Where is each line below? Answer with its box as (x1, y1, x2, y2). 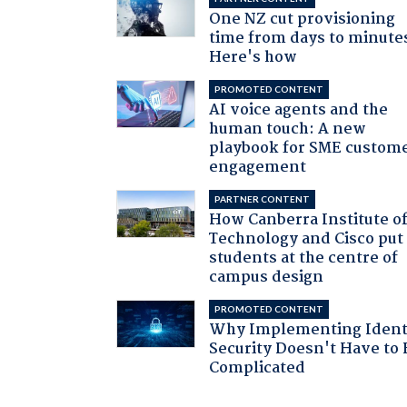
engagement (209, 154, 307, 180)
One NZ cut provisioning (209, 6, 396, 32)
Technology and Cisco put (209, 226, 404, 252)
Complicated (209, 355, 306, 381)
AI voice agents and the (209, 97, 389, 123)
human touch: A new (209, 116, 367, 142)
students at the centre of (209, 245, 399, 271)
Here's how (209, 45, 298, 70)
